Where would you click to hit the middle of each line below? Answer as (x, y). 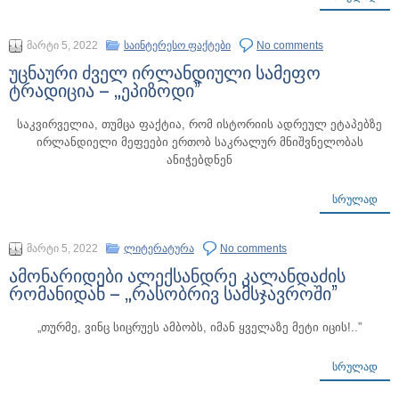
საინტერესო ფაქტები (177, 45)
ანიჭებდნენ (199, 160)
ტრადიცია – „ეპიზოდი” (105, 89)
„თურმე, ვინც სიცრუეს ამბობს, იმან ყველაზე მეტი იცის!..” (199, 327)
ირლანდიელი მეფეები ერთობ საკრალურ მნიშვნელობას (199, 142)
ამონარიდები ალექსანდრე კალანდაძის (177, 274)
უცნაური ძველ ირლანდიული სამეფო (165, 71)
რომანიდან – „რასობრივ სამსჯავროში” (173, 292)
